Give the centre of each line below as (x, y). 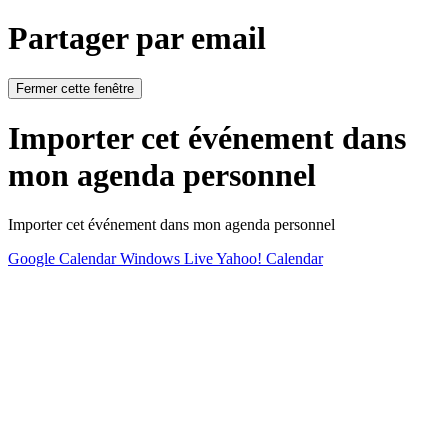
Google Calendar (64, 258)
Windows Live (168, 258)
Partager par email (137, 37)
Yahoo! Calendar (269, 258)
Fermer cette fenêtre (75, 88)
